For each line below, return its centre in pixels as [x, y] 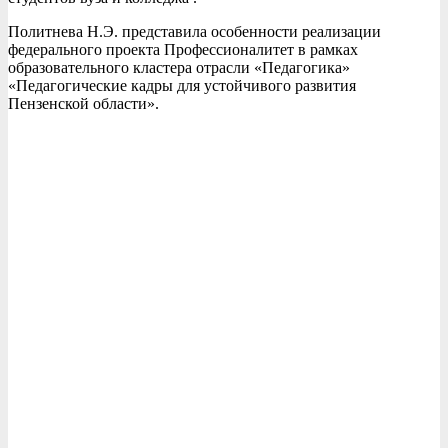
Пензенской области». [83, 104]
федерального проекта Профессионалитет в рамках [183, 50]
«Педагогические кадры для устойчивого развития [182, 86]
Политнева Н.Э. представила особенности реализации [194, 32]
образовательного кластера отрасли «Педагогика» [179, 68]
